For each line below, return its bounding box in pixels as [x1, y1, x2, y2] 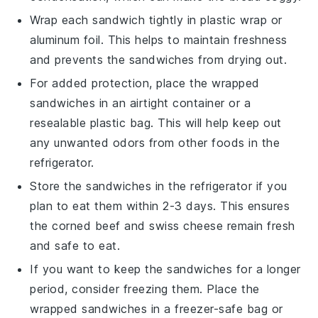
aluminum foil [30, 32, 101, 47]
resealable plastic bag [30, 115, 151, 130]
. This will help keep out [150, 115, 282, 130]
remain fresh [223, 218, 295, 233]
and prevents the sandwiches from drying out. [30, 52, 287, 67]
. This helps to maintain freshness [100, 32, 287, 47]
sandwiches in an [30, 95, 130, 110]
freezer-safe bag [175, 301, 268, 316]
